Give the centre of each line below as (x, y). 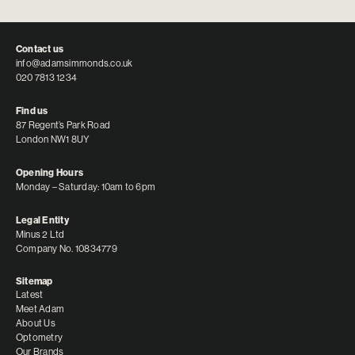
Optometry (40, 338)
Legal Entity (42, 220)
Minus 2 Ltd (40, 235)
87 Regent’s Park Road (63, 125)
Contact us (40, 49)
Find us (32, 111)
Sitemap (34, 281)
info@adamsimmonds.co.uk (74, 63)
